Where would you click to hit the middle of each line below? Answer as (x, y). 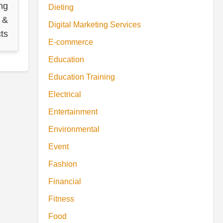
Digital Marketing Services (95, 25)
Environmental (74, 129)
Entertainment (73, 112)
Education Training (82, 77)
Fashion (63, 164)
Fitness (61, 199)
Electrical (65, 94)
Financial (65, 181)
